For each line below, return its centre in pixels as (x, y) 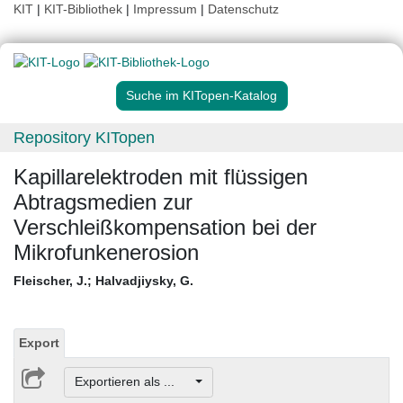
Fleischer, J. (50, 281)
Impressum (165, 9)
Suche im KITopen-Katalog (201, 96)
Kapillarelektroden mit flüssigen (161, 177)
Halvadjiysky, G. (144, 281)
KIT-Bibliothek (85, 9)
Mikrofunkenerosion (106, 253)
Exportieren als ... (133, 382)
